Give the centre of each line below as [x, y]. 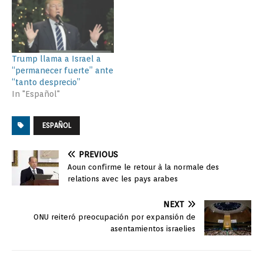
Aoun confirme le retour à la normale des [143, 167]
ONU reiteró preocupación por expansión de [114, 217]
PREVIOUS [98, 155]
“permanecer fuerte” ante [63, 71]
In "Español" [36, 94]
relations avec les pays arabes [123, 179]
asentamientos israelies [153, 229]
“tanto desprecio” [46, 82]
